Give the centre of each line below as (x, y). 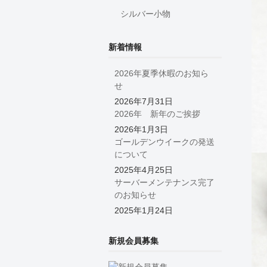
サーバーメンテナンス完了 (164, 182)
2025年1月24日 (144, 210)
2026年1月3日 (141, 129)
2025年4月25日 (144, 170)
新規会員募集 (133, 240)
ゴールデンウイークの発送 (164, 142)
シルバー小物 (145, 13)
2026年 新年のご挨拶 (157, 114)
